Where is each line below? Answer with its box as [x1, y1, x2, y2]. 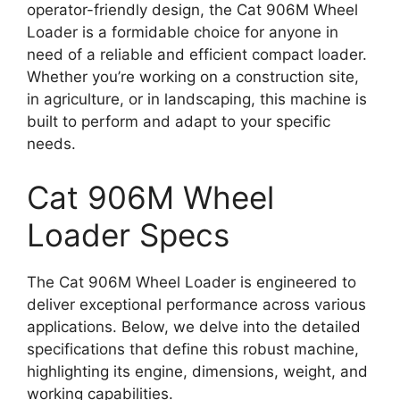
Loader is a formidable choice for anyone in [27, 23, 338, 42]
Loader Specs [27, 215, 229, 254]
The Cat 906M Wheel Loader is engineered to [27, 272, 356, 291]
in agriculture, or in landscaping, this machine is [27, 90, 367, 109]
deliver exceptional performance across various [27, 295, 366, 313]
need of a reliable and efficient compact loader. [27, 46, 367, 64]
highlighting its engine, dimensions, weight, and [27, 362, 368, 380]
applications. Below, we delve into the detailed [27, 317, 361, 336]
